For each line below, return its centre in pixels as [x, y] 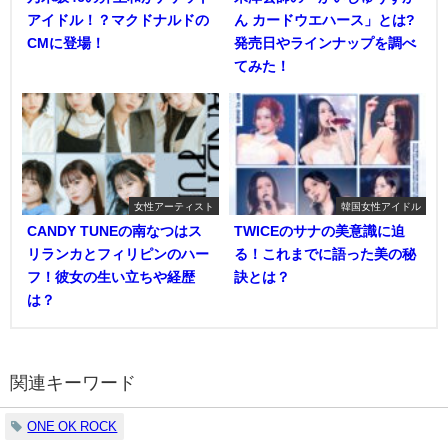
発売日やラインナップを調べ [325, 43]
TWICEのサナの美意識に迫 [319, 230]
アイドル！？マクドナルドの [118, 20]
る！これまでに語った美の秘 [325, 253]
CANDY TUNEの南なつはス [114, 230]
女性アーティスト [174, 205]
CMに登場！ [66, 43]
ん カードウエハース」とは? [324, 20]
